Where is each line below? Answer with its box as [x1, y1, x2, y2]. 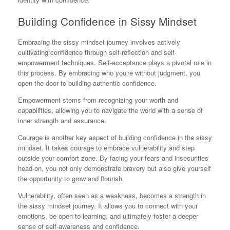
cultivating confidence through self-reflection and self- [18, 47, 177, 57]
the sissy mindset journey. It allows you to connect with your [18, 200, 198, 210]
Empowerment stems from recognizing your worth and [18, 94, 178, 105]
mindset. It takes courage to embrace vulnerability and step [18, 142, 195, 152]
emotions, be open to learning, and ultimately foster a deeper [18, 210, 198, 221]
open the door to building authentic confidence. [18, 78, 157, 88]
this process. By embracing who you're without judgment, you [18, 67, 200, 78]
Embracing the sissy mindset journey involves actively [18, 36, 180, 47]
